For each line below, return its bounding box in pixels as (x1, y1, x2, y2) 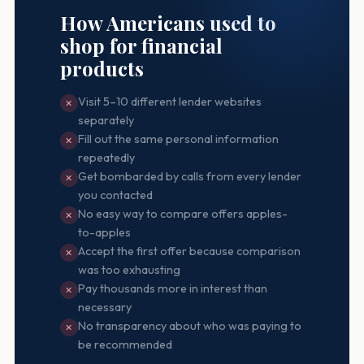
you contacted (77, 188, 153, 202)
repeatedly (77, 150, 135, 165)
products (59, 55, 144, 81)
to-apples (77, 225, 131, 240)
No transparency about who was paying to (77, 318, 301, 333)
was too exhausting (77, 262, 180, 277)
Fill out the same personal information (77, 132, 279, 146)
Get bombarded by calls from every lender (77, 169, 301, 184)
